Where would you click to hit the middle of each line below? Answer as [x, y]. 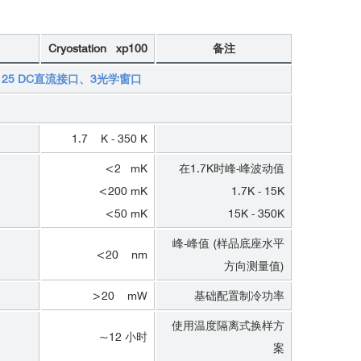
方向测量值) [254, 266]
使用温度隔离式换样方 [228, 326]
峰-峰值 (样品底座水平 [228, 243]
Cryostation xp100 [98, 48]
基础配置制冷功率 [239, 296]
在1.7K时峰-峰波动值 [232, 168]
